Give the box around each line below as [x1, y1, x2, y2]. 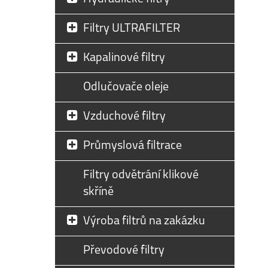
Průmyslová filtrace [83, 140, 182, 152]
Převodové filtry [83, 245, 165, 257]
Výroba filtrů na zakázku [83, 215, 205, 227]
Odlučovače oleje [83, 81, 169, 93]
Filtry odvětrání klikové [83, 169, 199, 181]
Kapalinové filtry [83, 52, 165, 64]
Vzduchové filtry [83, 111, 166, 123]
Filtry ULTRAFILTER [83, 23, 180, 35]
